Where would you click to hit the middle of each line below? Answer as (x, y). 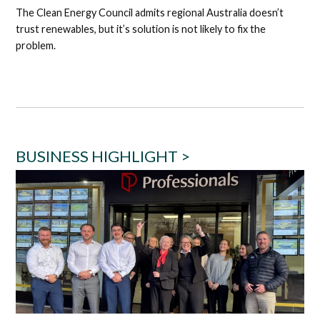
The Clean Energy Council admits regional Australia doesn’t (150, 12)
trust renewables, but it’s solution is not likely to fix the (141, 29)
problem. (36, 45)
